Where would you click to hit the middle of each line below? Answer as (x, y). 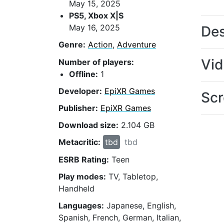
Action (100, 45)
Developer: (80, 91)
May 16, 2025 (94, 28)
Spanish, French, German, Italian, (120, 217)
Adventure (136, 45)
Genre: (72, 45)
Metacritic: (79, 142)
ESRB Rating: (84, 159)
